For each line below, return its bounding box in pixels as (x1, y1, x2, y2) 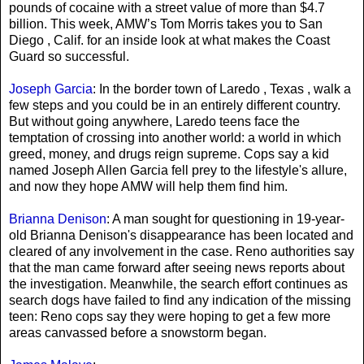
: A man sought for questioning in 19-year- (106, 211, 344, 226)
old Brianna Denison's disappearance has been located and (9, 227, 353, 242)
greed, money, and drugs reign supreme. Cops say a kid (9, 146, 329, 161)
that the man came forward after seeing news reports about (9, 260, 344, 275)
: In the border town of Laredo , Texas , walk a (93, 81, 351, 96)
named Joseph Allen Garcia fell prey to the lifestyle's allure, (9, 162, 347, 177)
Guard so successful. (9, 49, 129, 63)
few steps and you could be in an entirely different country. (9, 97, 340, 112)
